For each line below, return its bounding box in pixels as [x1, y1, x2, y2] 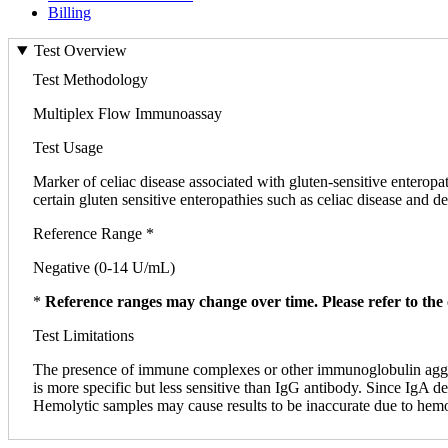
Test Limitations [33, 327, 134, 345]
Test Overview [33, 42, 127, 60]
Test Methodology [33, 71, 148, 89]
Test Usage [33, 139, 103, 157]
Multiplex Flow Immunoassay [33, 105, 222, 123]
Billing [48, 3, 91, 21]
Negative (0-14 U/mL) [33, 259, 175, 277]
